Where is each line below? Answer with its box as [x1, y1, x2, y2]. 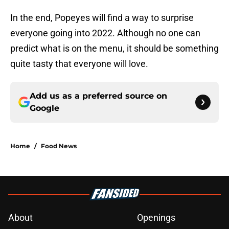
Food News [41, 142, 77, 150]
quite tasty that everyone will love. [10, 58, 148, 70]
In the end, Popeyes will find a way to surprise [10, 12, 194, 24]
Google [30, 103, 59, 113]
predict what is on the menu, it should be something [10, 43, 219, 54]
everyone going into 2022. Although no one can [10, 28, 200, 39]
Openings [137, 212, 175, 223]
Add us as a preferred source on [30, 91, 167, 101]
